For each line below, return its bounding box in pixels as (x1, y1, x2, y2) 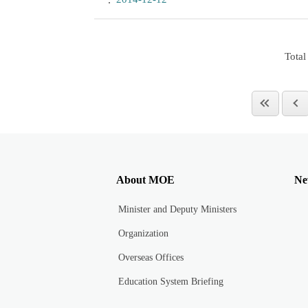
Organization (118, 228, 168, 239)
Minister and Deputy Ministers (118, 204, 236, 215)
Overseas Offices (118, 252, 184, 263)
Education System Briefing (118, 276, 223, 287)
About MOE (116, 174, 175, 186)
